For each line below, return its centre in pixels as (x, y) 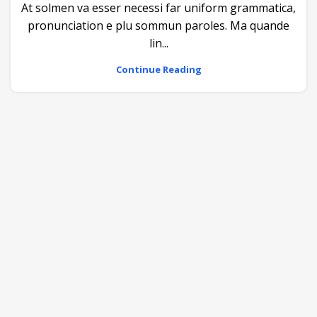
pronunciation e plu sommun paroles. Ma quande (158, 25)
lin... (158, 43)
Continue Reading (158, 69)
